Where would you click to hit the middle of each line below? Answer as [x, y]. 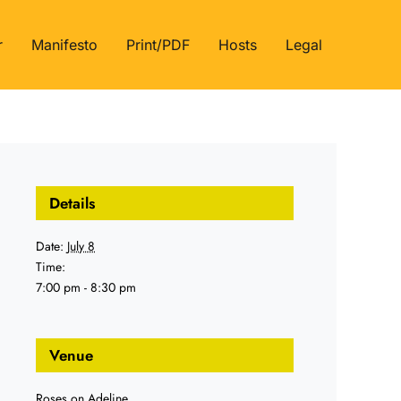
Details [72, 203]
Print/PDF [158, 44]
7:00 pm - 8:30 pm [86, 287]
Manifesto [65, 44]
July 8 [81, 246]
